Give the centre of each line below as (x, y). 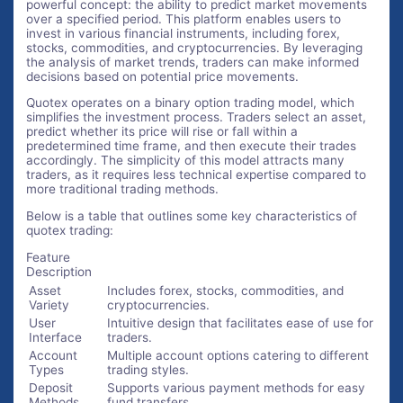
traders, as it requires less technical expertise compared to (197, 175)
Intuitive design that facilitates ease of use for (241, 322)
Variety (49, 304)
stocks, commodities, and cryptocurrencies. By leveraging (195, 47)
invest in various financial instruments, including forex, (184, 33)
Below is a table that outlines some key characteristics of (192, 216)
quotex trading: (70, 231)
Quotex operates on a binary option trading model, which (191, 103)
